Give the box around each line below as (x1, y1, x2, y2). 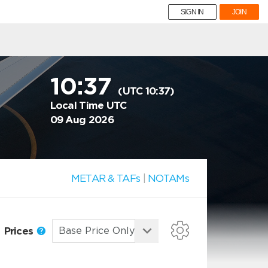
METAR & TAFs (71, 172, 141, 184)
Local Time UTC (50, 99, 127, 111)
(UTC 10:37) (118, 85, 175, 97)
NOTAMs (148, 172, 189, 184)
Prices (4, 224, 36, 237)
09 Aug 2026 (50, 114, 114, 126)
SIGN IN (180, 8, 204, 16)
